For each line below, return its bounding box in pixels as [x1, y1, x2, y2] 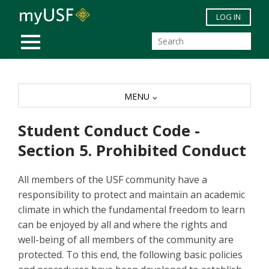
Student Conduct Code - [18, 120, 200, 142]
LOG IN [216, 11, 241, 22]
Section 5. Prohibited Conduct [18, 140, 246, 162]
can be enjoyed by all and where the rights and [18, 218, 227, 232]
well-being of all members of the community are [18, 233, 234, 247]
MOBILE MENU [30, 28, 94, 42]
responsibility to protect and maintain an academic [18, 188, 245, 202]
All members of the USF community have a [18, 173, 207, 187]
